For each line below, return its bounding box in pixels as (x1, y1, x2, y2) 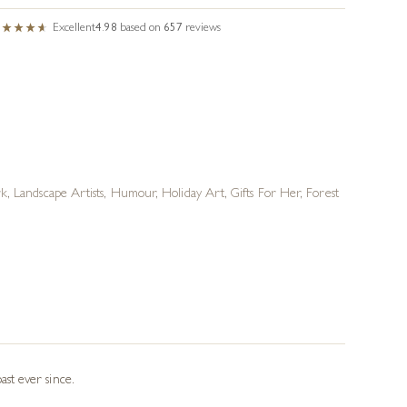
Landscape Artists (14, 188, 104, 202)
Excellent (53, 23, 96, 35)
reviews (185, 23, 222, 35)
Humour (110, 188, 156, 202)
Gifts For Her (231, 188, 301, 202)
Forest (306, 188, 339, 202)
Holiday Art (162, 188, 225, 202)
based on (120, 23, 164, 35)
